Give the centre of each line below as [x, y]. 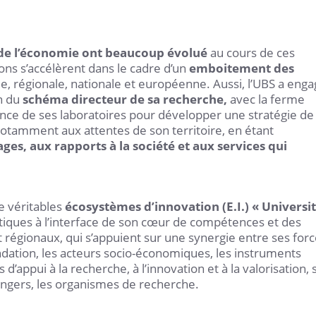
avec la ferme [266, 99]
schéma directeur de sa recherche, [125, 99]
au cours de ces [251, 53]
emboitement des [242, 68]
